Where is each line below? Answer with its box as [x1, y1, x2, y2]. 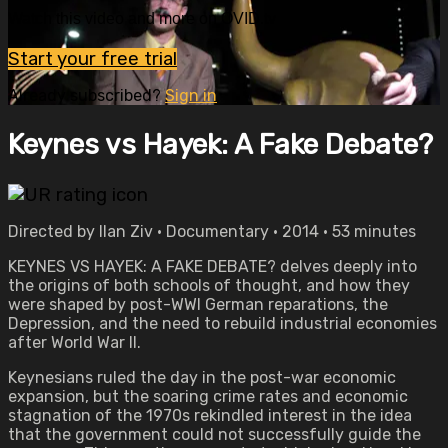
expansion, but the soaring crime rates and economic [8, 387, 408, 406]
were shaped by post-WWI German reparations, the [8, 295, 388, 314]
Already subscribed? [8, 85, 165, 105]
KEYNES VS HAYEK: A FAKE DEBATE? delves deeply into [8, 257, 417, 276]
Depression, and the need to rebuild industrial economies [8, 314, 437, 333]
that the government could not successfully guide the [8, 425, 421, 444]
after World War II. [8, 333, 141, 352]
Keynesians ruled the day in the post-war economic [8, 368, 396, 387]
